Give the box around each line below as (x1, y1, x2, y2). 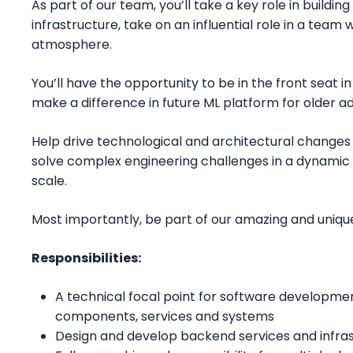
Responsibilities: (32, 248, 141, 267)
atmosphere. (32, 35, 112, 54)
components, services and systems (55, 307, 274, 325)
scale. (32, 171, 67, 190)
